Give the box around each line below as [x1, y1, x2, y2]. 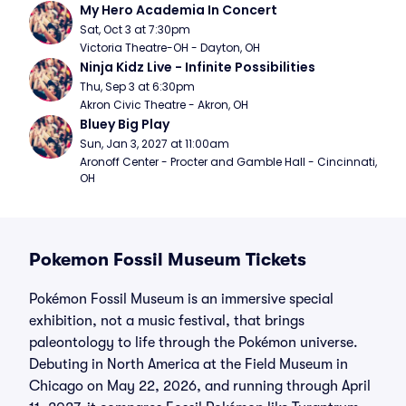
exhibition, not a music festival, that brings [29, 313, 304, 329]
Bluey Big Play [80, 115, 169, 133]
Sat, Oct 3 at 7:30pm [80, 22, 190, 37]
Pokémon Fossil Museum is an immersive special [29, 291, 333, 307]
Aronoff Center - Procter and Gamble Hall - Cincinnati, [80, 154, 377, 169]
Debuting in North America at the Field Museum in [29, 356, 348, 372]
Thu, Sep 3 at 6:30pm [80, 79, 195, 94]
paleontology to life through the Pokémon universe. [29, 334, 358, 351]
